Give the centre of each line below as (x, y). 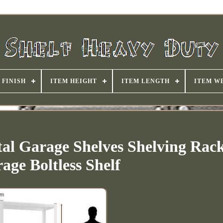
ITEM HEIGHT (73, 81)
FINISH (14, 81)
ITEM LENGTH (145, 81)
